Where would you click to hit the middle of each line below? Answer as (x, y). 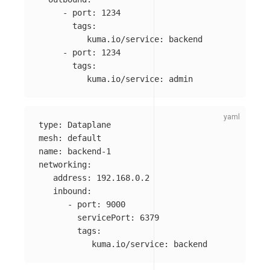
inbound (70, 191)
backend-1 (89, 151)
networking (63, 164)
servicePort (104, 217)
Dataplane (89, 124)
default (84, 138)
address (70, 177)
